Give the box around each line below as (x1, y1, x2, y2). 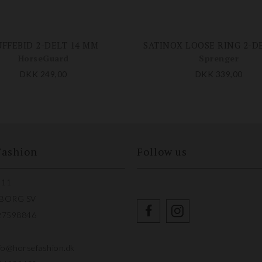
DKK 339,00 (195, 69, 243, 80)
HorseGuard (18, 53, 69, 64)
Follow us (137, 144, 187, 159)
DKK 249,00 (19, 69, 67, 80)
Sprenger (199, 53, 239, 64)
